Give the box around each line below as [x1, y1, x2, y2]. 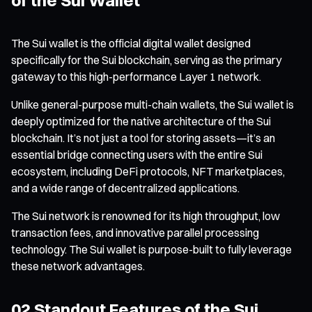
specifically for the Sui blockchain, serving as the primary [11, 52, 281, 67]
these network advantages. [11, 258, 145, 273]
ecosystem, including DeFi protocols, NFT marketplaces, [11, 164, 285, 178]
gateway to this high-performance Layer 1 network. [11, 69, 261, 84]
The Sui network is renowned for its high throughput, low [11, 208, 280, 223]
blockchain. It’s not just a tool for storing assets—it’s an [11, 130, 275, 145]
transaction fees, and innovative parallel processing [11, 225, 259, 240]
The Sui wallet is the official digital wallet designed [11, 36, 251, 50]
